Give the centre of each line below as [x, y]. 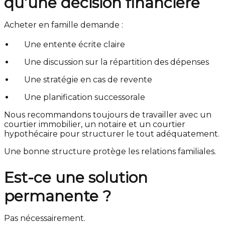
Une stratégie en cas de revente [88, 79]
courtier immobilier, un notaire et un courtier [95, 124]
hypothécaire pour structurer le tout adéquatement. [112, 134]
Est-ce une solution [76, 177]
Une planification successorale [85, 97]
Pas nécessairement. [45, 218]
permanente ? [58, 196]
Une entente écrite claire [75, 44]
